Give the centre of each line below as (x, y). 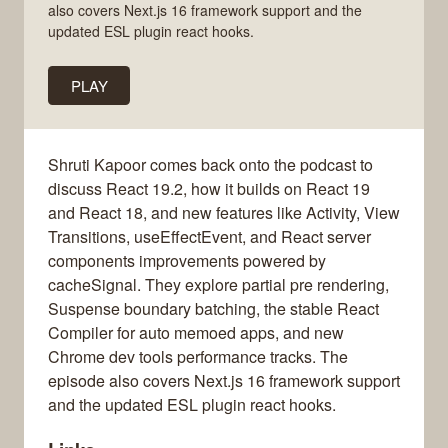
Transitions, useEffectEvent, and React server (209, 237)
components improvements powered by (187, 261)
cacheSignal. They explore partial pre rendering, (218, 285)
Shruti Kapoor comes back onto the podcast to (210, 165)
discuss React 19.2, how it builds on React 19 (209, 189)
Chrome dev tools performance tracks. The (198, 357)
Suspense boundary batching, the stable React (213, 309)
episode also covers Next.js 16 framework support (224, 381)
